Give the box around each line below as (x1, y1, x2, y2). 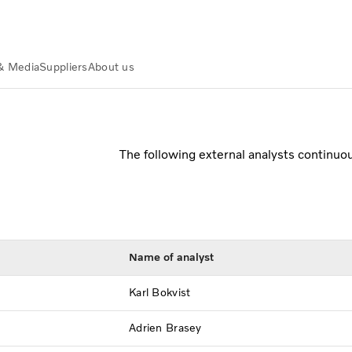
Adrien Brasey (129, 321, 202, 335)
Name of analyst (129, 250, 214, 264)
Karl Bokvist (129, 285, 191, 299)
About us (87, 60, 134, 74)
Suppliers (39, 60, 88, 74)
